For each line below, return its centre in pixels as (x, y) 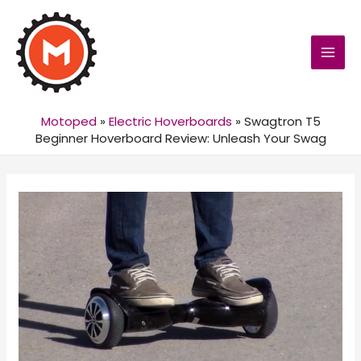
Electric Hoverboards (170, 121)
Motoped (68, 121)
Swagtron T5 (282, 121)
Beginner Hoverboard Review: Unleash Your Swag (180, 138)
